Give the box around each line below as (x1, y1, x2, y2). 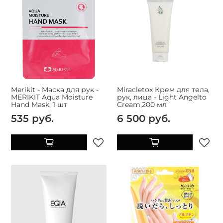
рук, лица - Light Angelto (116, 93, 207, 102)
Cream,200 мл (116, 100, 167, 110)
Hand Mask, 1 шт (11, 100, 67, 110)
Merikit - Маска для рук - (11, 85, 99, 95)
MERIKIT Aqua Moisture (11, 93, 93, 102)
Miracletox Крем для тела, (116, 85, 210, 95)
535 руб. (11, 112, 54, 125)
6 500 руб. (116, 112, 170, 125)
